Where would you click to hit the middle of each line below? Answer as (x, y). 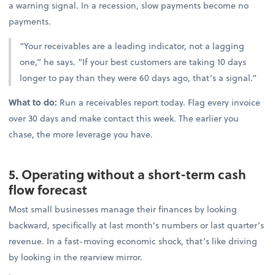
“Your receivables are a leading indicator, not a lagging (132, 46)
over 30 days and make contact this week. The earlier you (124, 118)
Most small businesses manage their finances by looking (123, 209)
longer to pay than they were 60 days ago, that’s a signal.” (138, 78)
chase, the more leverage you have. (81, 134)
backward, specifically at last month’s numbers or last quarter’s (137, 225)
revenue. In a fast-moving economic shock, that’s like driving (133, 241)
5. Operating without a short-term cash (128, 174)
